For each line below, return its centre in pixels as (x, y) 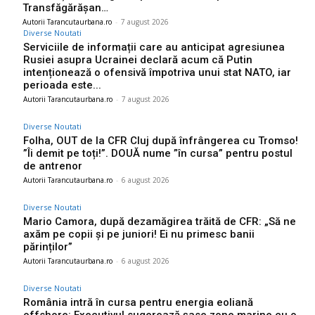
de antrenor (53, 166)
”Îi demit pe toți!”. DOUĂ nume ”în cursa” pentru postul (158, 154)
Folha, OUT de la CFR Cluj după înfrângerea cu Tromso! (161, 141)
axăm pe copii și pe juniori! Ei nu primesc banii (139, 234)
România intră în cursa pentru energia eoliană (138, 303)
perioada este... (62, 85)
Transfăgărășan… (65, 8)
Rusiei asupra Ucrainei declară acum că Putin (138, 60)
